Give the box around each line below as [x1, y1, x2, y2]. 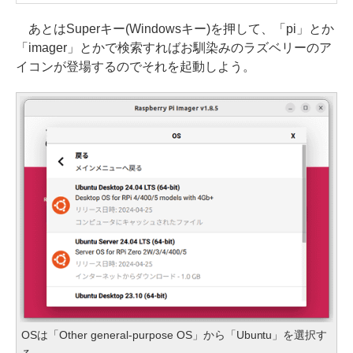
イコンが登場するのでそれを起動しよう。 [16, 59, 255, 73]
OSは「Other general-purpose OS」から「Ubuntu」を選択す [21, 328, 328, 341]
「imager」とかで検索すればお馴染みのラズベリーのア [16, 40, 332, 54]
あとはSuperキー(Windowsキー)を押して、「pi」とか [16, 21, 334, 35]
